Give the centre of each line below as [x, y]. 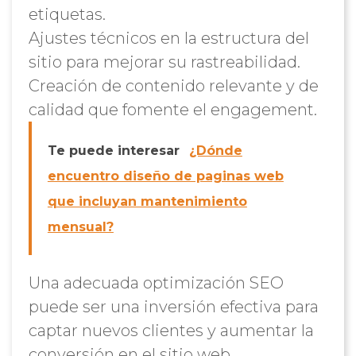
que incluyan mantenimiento [147, 201]
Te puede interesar [113, 151]
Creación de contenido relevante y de [173, 86]
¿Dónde [215, 151]
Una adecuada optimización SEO [156, 283]
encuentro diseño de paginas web [165, 176]
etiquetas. [67, 14]
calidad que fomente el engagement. [172, 110]
